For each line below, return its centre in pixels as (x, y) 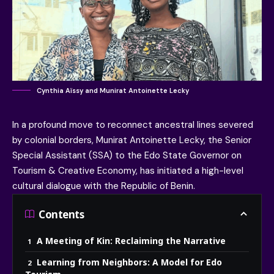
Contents (61, 214)
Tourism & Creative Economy (74, 171)
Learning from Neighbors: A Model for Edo (129, 262)
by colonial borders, (54, 140)
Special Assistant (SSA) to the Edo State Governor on (127, 156)
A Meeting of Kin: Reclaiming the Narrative (131, 241)
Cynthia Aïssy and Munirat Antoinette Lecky (113, 91)
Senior (238, 140)
